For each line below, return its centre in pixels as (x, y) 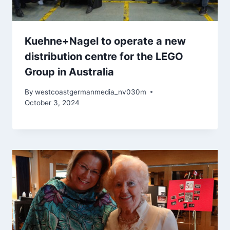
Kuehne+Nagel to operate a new (105, 41)
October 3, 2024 (52, 102)
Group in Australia (69, 72)
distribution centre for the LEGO (104, 57)
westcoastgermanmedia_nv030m (91, 92)
